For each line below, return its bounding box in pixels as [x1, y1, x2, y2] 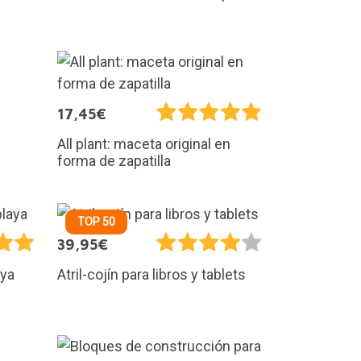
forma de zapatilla [57, 151, 171, 169]
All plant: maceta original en [57, 135, 230, 152]
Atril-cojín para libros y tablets [57, 265, 246, 283]
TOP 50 [77, 214, 115, 228]
